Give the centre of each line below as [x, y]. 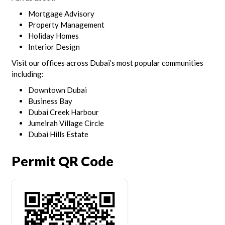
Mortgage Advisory [61, 14]
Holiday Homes [53, 36]
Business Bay [50, 101]
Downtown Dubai [57, 90]
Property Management [66, 25]
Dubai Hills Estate [58, 134]
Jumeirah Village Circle [66, 123]
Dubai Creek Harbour [63, 112]
